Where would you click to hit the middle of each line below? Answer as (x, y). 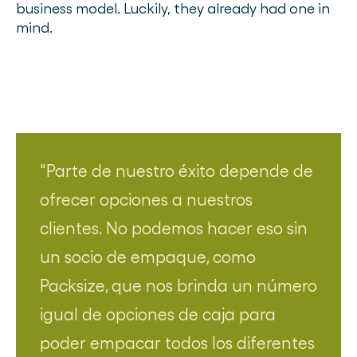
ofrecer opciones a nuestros (146, 200)
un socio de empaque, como (148, 257)
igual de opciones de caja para (158, 315)
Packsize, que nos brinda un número (178, 286)
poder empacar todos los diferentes (177, 343)
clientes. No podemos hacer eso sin (174, 229)
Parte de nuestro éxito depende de (180, 171)
